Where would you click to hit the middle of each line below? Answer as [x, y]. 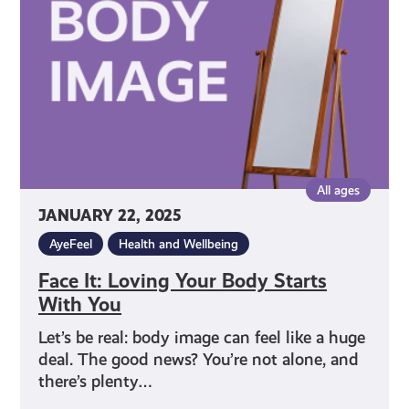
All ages [338, 189]
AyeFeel [71, 243]
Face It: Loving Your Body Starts [183, 280]
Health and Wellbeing [179, 243]
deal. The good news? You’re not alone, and [199, 359]
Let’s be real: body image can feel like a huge [202, 337]
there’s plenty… [96, 381]
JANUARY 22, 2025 [110, 215]
